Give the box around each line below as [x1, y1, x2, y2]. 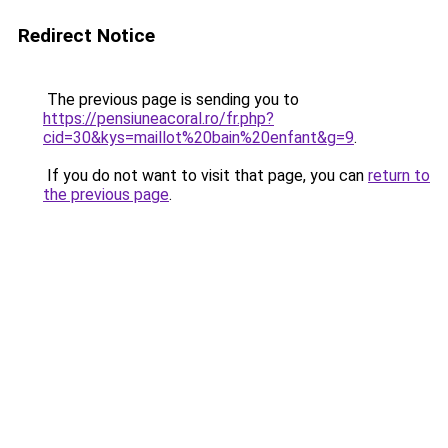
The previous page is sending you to [43, 90, 299, 109]
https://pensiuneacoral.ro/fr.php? [43, 109, 274, 128]
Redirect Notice [18, 24, 155, 47]
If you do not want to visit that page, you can [43, 166, 368, 185]
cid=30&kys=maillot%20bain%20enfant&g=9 [43, 128, 354, 147]
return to [368, 166, 430, 185]
